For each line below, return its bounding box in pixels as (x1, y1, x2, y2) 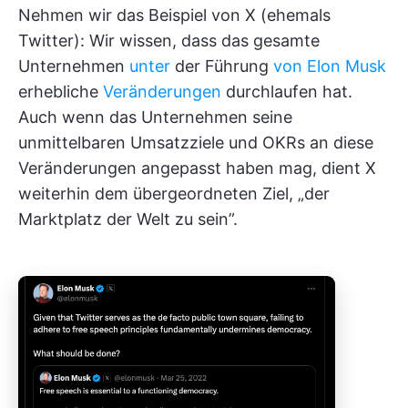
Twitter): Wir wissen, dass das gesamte (18, 31, 320, 50)
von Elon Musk (273, 56, 386, 76)
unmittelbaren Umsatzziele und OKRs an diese (18, 133, 373, 152)
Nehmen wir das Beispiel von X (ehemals (18, 5, 331, 25)
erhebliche (18, 82, 103, 101)
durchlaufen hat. (221, 82, 352, 101)
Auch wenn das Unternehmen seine (18, 107, 292, 127)
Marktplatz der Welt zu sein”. (18, 209, 238, 229)
